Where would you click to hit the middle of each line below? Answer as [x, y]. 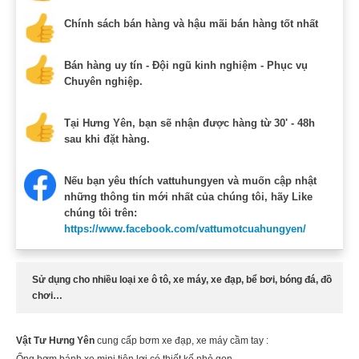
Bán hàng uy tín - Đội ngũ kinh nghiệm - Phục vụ [186, 65]
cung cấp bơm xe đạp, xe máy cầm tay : [182, 340]
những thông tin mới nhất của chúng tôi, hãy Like [188, 196]
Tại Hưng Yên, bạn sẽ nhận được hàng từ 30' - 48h [190, 123]
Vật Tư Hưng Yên [55, 340]
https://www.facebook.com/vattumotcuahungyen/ [185, 228]
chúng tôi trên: [101, 212]
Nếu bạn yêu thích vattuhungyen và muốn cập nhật [190, 180]
